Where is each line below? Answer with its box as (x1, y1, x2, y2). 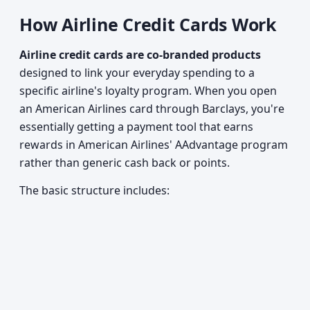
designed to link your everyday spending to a (19, 65, 255, 80)
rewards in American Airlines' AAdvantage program (19, 137, 288, 152)
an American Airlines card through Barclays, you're (19, 101, 284, 116)
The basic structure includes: (19, 183, 170, 198)
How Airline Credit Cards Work (19, 12, 277, 36)
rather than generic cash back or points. (19, 155, 230, 170)
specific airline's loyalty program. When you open (19, 83, 277, 98)
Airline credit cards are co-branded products (19, 47, 261, 62)
